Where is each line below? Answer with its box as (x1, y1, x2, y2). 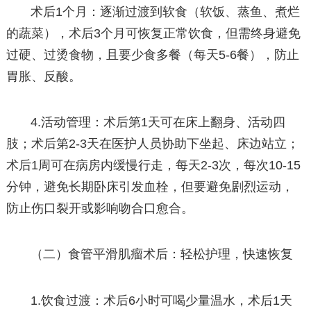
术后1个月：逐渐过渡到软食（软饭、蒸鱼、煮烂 (31, 5, 301, 19)
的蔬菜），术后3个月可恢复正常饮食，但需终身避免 (6, 26, 301, 41)
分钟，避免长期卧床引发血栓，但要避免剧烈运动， (6, 180, 294, 194)
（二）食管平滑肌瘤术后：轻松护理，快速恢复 (31, 247, 294, 262)
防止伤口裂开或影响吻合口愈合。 (6, 201, 194, 216)
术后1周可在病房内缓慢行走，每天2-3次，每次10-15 (6, 158, 301, 173)
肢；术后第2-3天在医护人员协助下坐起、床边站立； (6, 137, 299, 151)
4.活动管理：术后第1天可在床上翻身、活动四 (31, 115, 286, 130)
